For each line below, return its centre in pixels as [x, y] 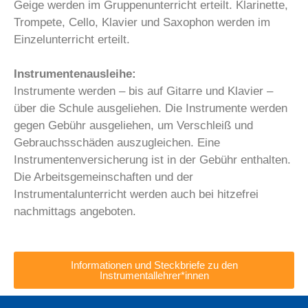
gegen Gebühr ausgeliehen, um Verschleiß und [133, 126]
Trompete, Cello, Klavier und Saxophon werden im [142, 22]
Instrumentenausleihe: [75, 74]
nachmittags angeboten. [75, 212]
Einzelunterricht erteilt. [72, 39]
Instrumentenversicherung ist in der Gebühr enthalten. [152, 160]
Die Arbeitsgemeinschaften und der [103, 177]
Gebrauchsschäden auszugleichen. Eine [117, 143]
